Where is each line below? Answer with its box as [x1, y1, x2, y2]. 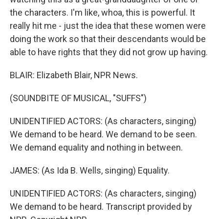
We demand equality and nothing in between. [10, 142, 183, 153]
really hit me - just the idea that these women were [10, 21, 206, 31]
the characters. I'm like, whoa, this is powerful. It [10, 7, 195, 18]
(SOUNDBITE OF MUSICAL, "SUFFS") [10, 93, 147, 103]
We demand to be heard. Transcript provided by [10, 201, 192, 212]
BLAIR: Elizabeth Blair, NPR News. [10, 70, 138, 80]
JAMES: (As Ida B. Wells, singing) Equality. [10, 165, 170, 175]
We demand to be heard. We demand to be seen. [10, 129, 197, 139]
